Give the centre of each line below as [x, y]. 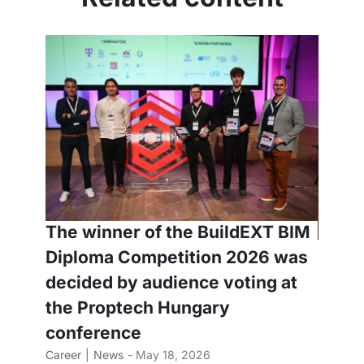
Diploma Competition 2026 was [177, 257]
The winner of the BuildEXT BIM [178, 232]
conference [93, 332]
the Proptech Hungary [138, 307]
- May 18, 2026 [169, 354]
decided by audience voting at [171, 282]
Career [63, 354]
